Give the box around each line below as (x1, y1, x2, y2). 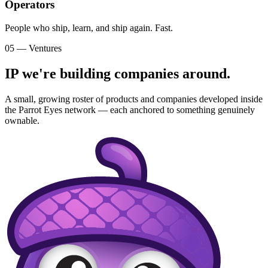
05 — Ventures (5, 42, 62, 53)
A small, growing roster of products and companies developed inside (5, 93, 263, 104)
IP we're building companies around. (5, 65, 230, 81)
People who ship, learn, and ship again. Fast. (5, 22, 173, 33)
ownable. (5, 115, 39, 126)
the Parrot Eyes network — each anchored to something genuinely (5, 104, 255, 115)
